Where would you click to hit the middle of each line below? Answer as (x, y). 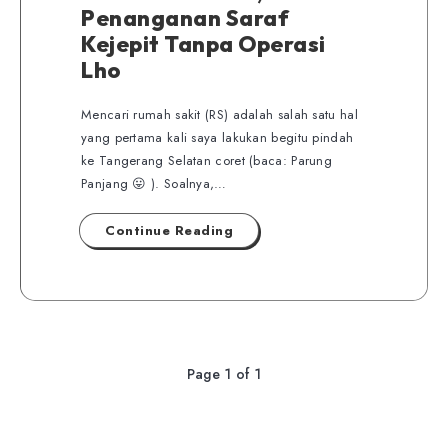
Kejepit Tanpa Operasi (203, 44)
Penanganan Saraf (185, 18)
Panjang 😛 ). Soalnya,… (154, 183)
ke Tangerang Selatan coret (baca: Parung (207, 160)
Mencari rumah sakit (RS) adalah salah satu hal (219, 114)
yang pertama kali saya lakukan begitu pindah (217, 137)
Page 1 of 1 (224, 374)
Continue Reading (169, 230)
